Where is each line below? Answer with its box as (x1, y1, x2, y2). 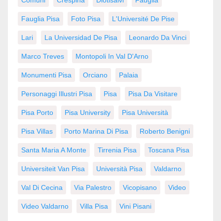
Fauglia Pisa (21, 14, 60, 23)
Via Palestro (74, 183, 111, 191)
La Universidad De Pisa (44, 33, 117, 41)
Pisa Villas (21, 127, 53, 135)
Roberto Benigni (140, 127, 190, 135)
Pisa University (65, 108, 110, 116)
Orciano (83, 71, 108, 79)
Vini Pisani (119, 202, 151, 210)
